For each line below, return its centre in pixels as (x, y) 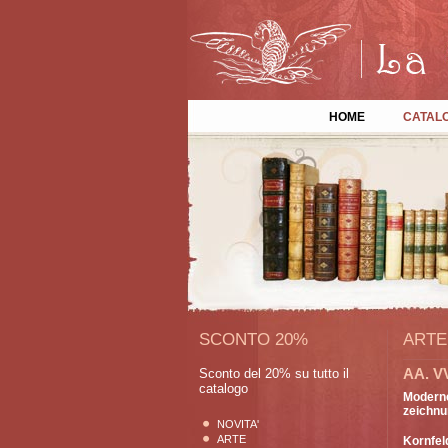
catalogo (223, 388)
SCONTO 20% (253, 339)
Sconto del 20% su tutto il (274, 373)
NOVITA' (238, 424)
